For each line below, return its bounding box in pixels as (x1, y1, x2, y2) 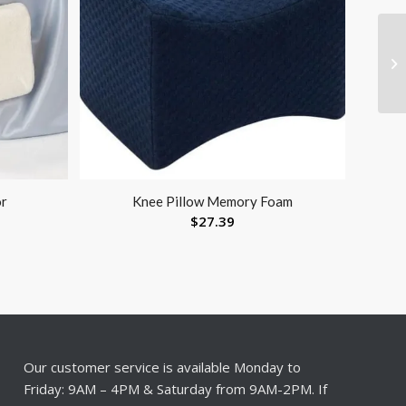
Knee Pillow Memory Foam (131, 193, 293, 210)
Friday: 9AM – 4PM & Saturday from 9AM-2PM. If (24, 380, 328, 399)
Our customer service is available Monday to (24, 358, 302, 377)
